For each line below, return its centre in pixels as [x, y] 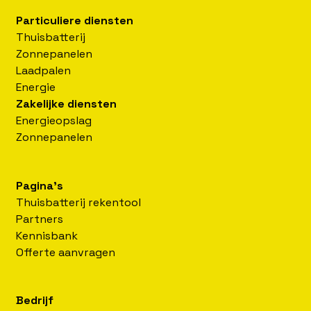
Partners [40, 219]
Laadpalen [44, 71]
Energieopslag [54, 121]
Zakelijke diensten [67, 104]
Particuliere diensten [75, 21]
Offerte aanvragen [66, 252]
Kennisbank [47, 235]
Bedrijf [35, 301]
